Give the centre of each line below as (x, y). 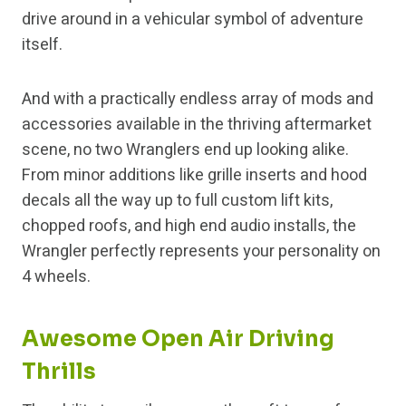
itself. (42, 45)
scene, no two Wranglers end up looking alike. (185, 150)
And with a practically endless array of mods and (198, 100)
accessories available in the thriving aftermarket (197, 125)
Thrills (59, 372)
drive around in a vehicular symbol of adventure (193, 20)
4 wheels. (56, 277)
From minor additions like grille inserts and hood (194, 176)
